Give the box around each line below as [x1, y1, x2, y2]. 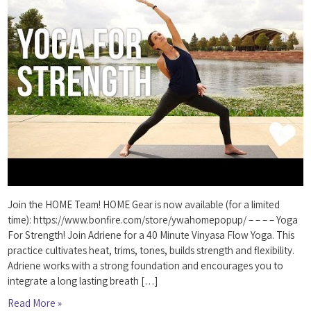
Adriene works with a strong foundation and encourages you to [8, 259, 284, 273]
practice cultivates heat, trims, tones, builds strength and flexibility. [8, 244, 295, 258]
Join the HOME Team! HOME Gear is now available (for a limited [8, 198, 280, 212]
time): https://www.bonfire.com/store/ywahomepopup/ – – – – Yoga [8, 213, 299, 227]
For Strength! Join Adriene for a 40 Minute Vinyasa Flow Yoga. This [8, 228, 295, 242]
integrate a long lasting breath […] [8, 274, 158, 288]
